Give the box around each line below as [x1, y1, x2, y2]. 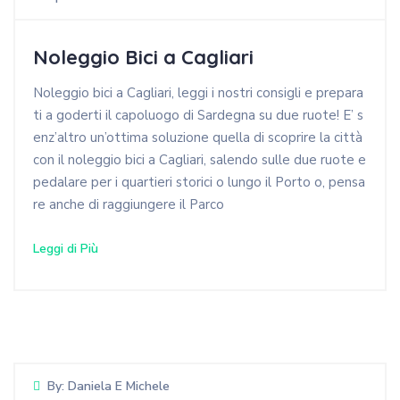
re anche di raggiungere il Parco [33, 196, 224, 214]
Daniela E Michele [68, 378, 170, 396]
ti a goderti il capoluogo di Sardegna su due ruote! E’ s [33, 106, 363, 125]
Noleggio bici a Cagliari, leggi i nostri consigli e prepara [33, 84, 363, 103]
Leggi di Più [33, 240, 98, 258]
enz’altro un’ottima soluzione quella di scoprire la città [33, 129, 362, 147]
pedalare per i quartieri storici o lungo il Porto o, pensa [33, 173, 365, 192]
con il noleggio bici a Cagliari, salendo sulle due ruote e [33, 151, 366, 170]
